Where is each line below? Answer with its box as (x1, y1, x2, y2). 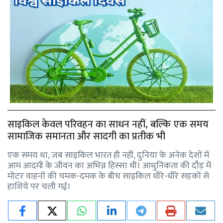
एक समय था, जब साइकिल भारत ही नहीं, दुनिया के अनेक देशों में (7, 147, 209, 163)
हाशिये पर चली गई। (7, 179, 71, 194)
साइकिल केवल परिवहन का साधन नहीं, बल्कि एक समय (7, 115, 209, 133)
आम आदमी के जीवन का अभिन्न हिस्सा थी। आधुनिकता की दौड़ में (7, 158, 211, 173)
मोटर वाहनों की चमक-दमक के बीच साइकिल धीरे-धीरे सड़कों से (7, 168, 209, 184)
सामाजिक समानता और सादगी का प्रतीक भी (7, 127, 165, 145)
